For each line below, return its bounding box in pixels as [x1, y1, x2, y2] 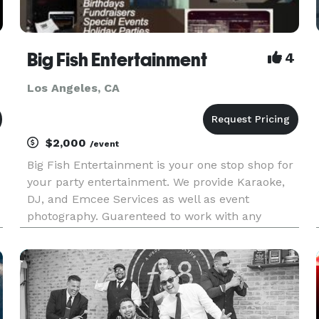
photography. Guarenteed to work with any [26, 209, 261, 223]
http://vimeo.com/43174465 [26, 244, 176, 257]
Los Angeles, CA [26, 81, 120, 95]
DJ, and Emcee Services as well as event [26, 192, 249, 206]
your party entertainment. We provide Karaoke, [26, 175, 285, 189]
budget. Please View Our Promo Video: [26, 226, 236, 240]
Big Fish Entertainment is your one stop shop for [26, 158, 293, 172]
